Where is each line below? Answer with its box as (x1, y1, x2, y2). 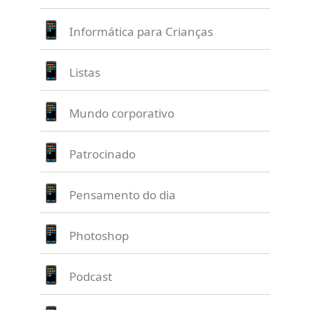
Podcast (69, 268, 113, 284)
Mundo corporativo (69, 104, 175, 121)
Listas (69, 64, 101, 80)
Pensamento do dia (69, 186, 176, 203)
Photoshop (69, 227, 129, 244)
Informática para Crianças (69, 23, 214, 39)
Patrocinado (69, 145, 136, 162)
